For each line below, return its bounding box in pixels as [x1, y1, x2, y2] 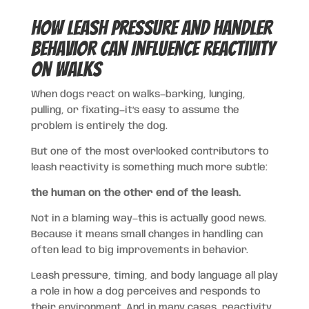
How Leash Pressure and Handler [30, 17, 272, 39]
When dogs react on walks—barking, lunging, [30, 89, 246, 99]
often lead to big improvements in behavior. [30, 245, 248, 255]
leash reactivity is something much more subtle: [30, 162, 268, 172]
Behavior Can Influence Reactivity [30, 37, 275, 59]
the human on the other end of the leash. [30, 188, 241, 198]
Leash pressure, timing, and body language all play [30, 270, 278, 281]
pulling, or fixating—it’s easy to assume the [30, 105, 239, 115]
